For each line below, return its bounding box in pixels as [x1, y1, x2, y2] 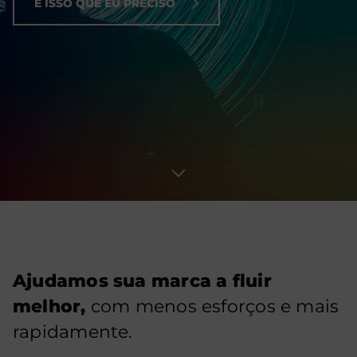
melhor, [13, 296, 91, 317]
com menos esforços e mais [90, 296, 339, 317]
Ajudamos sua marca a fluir [13, 270, 272, 292]
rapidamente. [13, 321, 133, 343]
